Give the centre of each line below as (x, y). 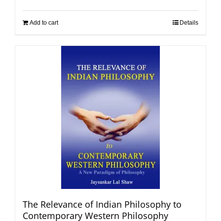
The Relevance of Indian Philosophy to (102, 204)
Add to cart (44, 23)
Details (189, 23)
